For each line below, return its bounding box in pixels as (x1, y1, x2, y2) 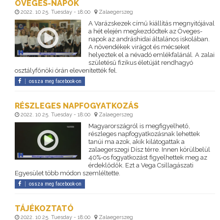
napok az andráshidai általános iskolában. (88, 35, 210, 43)
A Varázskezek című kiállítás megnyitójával (88, 20, 215, 27)
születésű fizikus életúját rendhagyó (88, 59, 193, 67)
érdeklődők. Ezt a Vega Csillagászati (88, 162, 193, 169)
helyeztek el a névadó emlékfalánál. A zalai (88, 51, 215, 59)
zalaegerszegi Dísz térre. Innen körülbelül (88, 146, 210, 154)
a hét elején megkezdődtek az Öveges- (88, 27, 202, 35)
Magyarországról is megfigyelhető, (88, 122, 190, 130)
